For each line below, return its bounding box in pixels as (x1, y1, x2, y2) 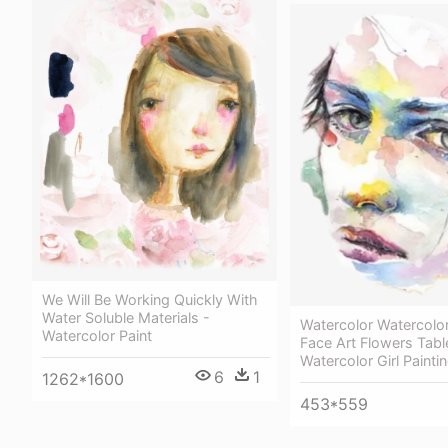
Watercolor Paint (42, 327, 152, 345)
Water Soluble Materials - (42, 309, 210, 327)
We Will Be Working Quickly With (42, 291, 258, 309)
